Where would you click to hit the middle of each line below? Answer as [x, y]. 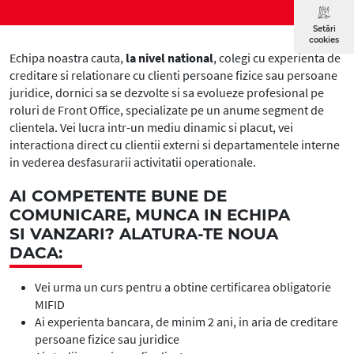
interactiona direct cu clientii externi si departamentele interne [175, 145]
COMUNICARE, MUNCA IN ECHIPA [150, 215]
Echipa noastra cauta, [68, 58]
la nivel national [169, 58]
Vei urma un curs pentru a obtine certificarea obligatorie [183, 287]
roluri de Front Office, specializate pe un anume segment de [167, 110]
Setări [324, 29]
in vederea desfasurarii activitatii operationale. [133, 162]
